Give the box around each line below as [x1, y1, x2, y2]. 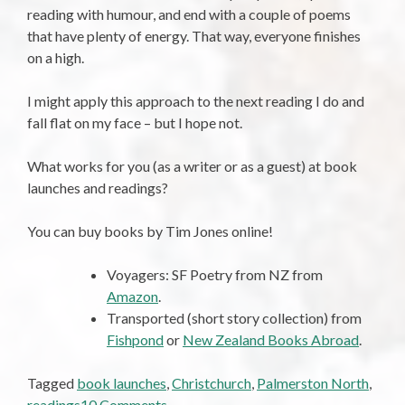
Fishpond [107, 331, 164, 349]
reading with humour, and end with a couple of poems [27, 5, 351, 24]
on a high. [27, 49, 84, 67]
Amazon [107, 287, 158, 306]
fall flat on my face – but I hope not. [27, 114, 242, 132]
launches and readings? [27, 179, 168, 197]
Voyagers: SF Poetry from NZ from [107, 266, 323, 284]
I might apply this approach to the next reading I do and [27, 92, 364, 110]
